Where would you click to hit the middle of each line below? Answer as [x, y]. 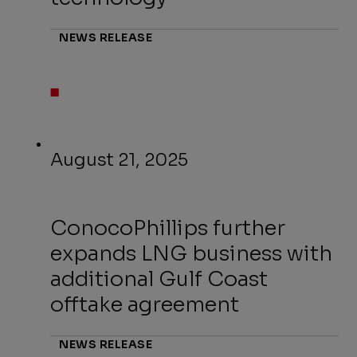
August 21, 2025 [120, 160]
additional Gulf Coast [159, 280]
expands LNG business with [192, 254]
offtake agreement [145, 305]
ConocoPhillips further [168, 229]
